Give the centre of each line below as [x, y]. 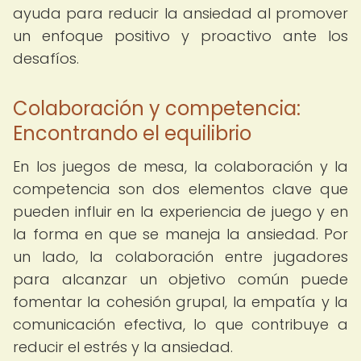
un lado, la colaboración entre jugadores [180, 257]
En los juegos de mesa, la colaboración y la [180, 166]
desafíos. [46, 58]
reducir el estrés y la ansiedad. [123, 347]
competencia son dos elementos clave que [180, 189]
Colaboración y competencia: [157, 108]
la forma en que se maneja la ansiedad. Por [180, 234]
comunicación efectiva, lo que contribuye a [180, 324]
